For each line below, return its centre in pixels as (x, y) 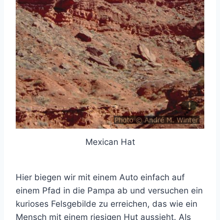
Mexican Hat (110, 142)
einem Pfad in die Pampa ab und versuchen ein (109, 191)
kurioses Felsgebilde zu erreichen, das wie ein (107, 204)
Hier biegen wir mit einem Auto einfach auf (100, 178)
